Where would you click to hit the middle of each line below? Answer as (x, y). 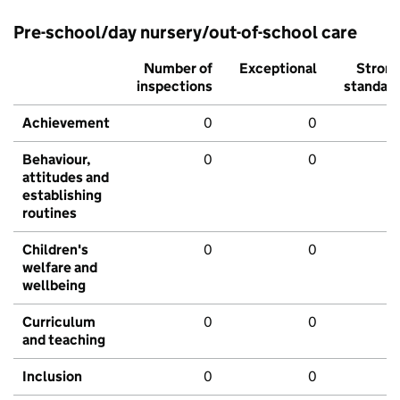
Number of (178, 69)
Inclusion (52, 377)
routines (50, 213)
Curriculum (59, 322)
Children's (55, 250)
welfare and (60, 268)
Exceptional (278, 69)
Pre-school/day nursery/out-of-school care (185, 33)
